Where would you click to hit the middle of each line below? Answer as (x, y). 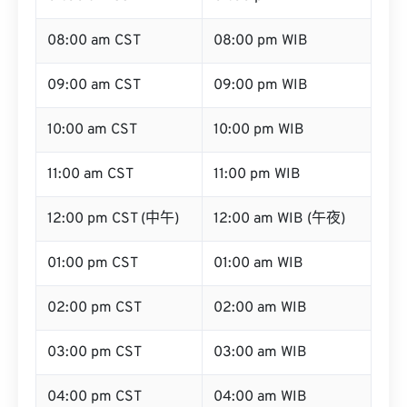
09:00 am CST (94, 85)
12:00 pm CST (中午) (113, 219)
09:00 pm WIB (261, 85)
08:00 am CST (94, 41)
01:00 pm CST (93, 263)
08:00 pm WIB (261, 41)
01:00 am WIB (258, 263)
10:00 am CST (92, 130)
